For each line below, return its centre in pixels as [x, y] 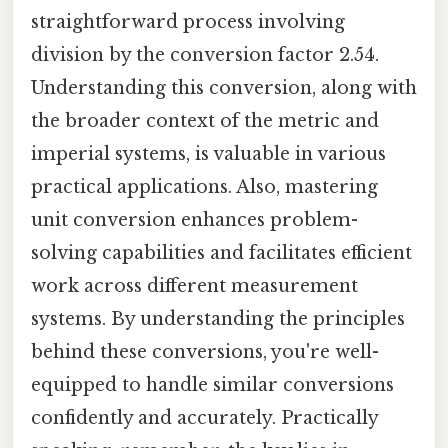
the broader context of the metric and [205, 121]
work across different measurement [194, 286]
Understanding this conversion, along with [224, 88]
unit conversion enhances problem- [194, 220]
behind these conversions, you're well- [205, 352]
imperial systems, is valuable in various [208, 154]
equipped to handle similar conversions [212, 385]
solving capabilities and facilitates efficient [221, 253]
